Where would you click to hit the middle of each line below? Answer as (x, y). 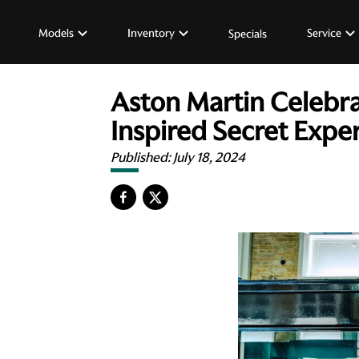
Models (56, 32)
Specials (248, 33)
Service (324, 32)
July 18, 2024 (209, 157)
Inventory (151, 32)
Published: (142, 157)
